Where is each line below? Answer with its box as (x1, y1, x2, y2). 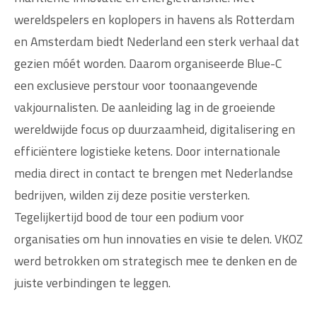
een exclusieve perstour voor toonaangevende (14, 75, 258, 95)
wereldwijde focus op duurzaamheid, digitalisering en (14, 119, 295, 139)
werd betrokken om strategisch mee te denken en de (14, 250, 297, 270)
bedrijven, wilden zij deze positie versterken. (14, 185, 250, 204)
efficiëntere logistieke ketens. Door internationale (14, 141, 280, 161)
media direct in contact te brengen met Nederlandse (14, 163, 293, 183)
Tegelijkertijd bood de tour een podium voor (14, 207, 244, 226)
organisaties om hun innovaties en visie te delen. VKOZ (14, 229, 303, 248)
